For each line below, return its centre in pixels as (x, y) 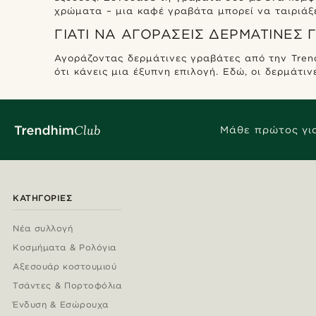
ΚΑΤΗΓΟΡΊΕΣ (42, 198)
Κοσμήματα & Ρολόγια (65, 248)
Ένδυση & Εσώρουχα (61, 305)
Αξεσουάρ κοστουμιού (65, 267)
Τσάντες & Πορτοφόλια (67, 286)
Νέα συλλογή (43, 229)
